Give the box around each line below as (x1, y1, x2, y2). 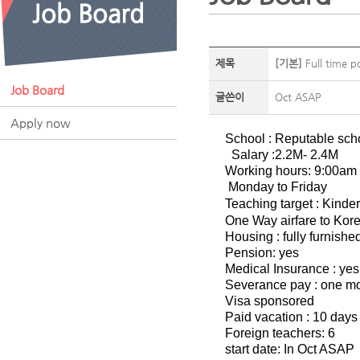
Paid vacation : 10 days (225, 310, 358, 324)
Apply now (10, 116, 71, 129)
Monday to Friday (228, 180, 327, 194)
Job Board (10, 83, 64, 96)
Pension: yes (225, 246, 299, 260)
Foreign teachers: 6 (225, 326, 335, 340)
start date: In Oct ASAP (225, 342, 354, 356)
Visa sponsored (225, 294, 314, 308)
